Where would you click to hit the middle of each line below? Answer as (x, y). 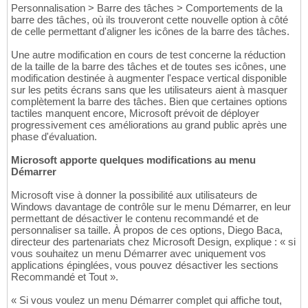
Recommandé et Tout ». (65, 276)
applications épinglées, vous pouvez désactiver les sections (145, 265)
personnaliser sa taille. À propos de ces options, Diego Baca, (147, 230)
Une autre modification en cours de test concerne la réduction (148, 54)
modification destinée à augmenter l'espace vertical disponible (149, 78)
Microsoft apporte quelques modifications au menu (133, 159)
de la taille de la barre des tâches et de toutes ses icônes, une (148, 66)
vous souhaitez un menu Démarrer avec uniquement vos (139, 253)
